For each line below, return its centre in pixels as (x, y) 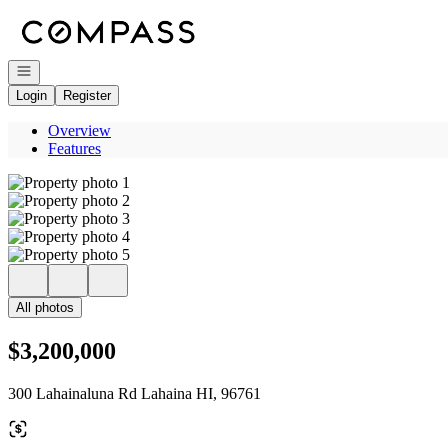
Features (74, 148)
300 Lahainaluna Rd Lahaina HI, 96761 (134, 393)
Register (87, 95)
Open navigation (62, 69)
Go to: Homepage (63, 15)
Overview (79, 130)
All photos (45, 307)
